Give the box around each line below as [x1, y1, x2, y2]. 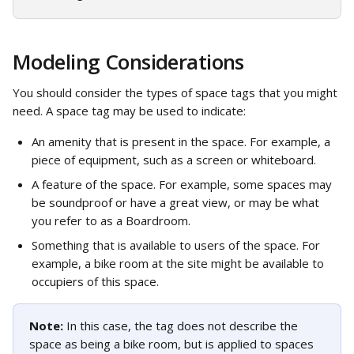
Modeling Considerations [13, 47, 244, 76]
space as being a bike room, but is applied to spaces [29, 336, 317, 352]
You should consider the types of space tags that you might [13, 85, 341, 100]
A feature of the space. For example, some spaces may [32, 176, 335, 192]
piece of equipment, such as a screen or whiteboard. [32, 152, 316, 168]
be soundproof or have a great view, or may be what [32, 194, 322, 210]
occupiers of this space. [32, 273, 159, 289]
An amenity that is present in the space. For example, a [32, 134, 333, 149]
